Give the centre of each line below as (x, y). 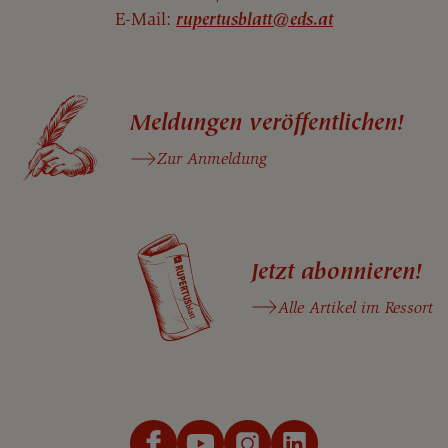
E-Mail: (145, 19)
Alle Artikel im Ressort (355, 307)
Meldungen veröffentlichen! (267, 123)
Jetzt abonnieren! (336, 271)
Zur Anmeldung (212, 159)
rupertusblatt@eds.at (254, 20)
